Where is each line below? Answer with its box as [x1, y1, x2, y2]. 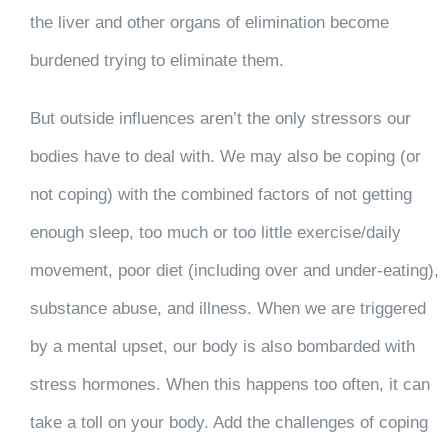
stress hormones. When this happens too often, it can [29, 375, 430, 395]
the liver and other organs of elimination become [29, 13, 389, 33]
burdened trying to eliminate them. [29, 51, 284, 71]
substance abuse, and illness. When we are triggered [29, 299, 426, 319]
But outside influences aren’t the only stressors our [29, 109, 411, 129]
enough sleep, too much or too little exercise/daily [29, 223, 401, 243]
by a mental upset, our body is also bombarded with [29, 337, 415, 357]
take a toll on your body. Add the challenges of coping [29, 413, 428, 433]
